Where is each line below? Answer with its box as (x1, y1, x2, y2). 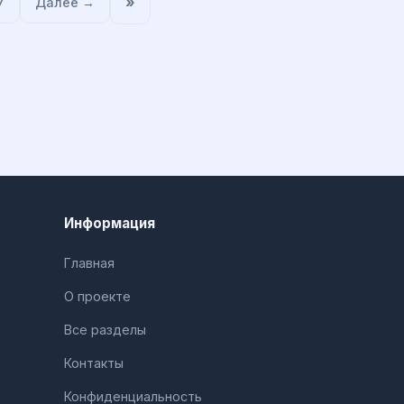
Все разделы (64, 322, 146, 337)
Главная (64, 255, 115, 271)
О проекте (64, 289, 131, 304)
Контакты (64, 355, 124, 371)
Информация (64, 215, 155, 232)
